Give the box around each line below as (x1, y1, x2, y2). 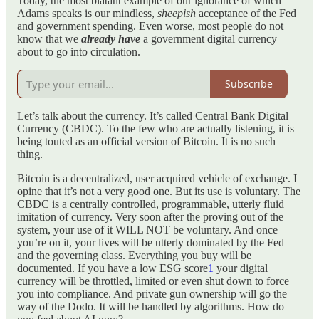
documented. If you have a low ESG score (17, 261, 208, 274)
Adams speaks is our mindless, (17, 6, 157, 19)
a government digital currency (140, 32, 277, 45)
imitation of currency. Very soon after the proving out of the (17, 210, 283, 223)
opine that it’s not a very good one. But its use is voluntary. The (17, 184, 300, 197)
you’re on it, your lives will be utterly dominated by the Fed (17, 236, 284, 249)
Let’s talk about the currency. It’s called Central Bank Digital (17, 109, 288, 122)
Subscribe (225, 77, 273, 91)
